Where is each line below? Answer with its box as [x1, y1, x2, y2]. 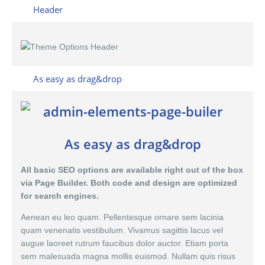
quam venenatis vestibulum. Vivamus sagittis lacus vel [21, 225, 223, 235]
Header [33, 4, 63, 15]
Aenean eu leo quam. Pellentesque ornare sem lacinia [21, 212, 224, 222]
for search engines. [21, 191, 99, 201]
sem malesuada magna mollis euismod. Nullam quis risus [21, 251, 235, 261]
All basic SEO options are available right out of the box [21, 165, 243, 174]
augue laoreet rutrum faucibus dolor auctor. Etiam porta [21, 238, 228, 248]
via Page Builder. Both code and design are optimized [21, 178, 237, 188]
